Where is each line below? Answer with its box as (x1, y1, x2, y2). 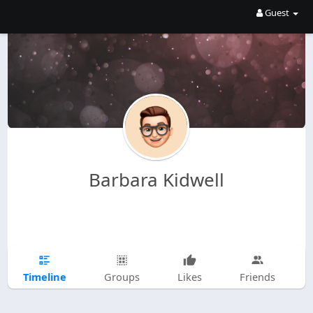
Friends (239, 270, 275, 284)
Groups (103, 270, 140, 284)
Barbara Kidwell (88, 167, 224, 192)
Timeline (22, 269, 66, 284)
